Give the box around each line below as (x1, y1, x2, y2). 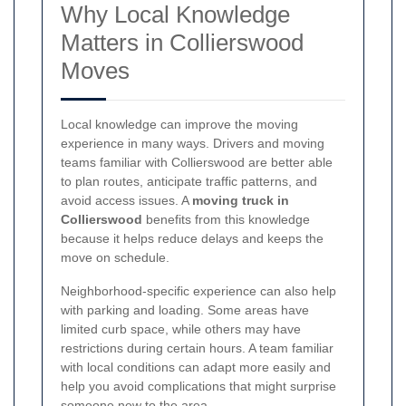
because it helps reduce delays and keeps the (61, 230, 324, 246)
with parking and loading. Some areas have (61, 302, 309, 317)
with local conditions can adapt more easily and (61, 359, 331, 374)
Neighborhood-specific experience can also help (61, 283, 336, 298)
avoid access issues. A (61, 192, 192, 208)
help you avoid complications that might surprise (61, 378, 336, 393)
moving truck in (192, 192, 289, 208)
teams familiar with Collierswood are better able (61, 154, 333, 169)
